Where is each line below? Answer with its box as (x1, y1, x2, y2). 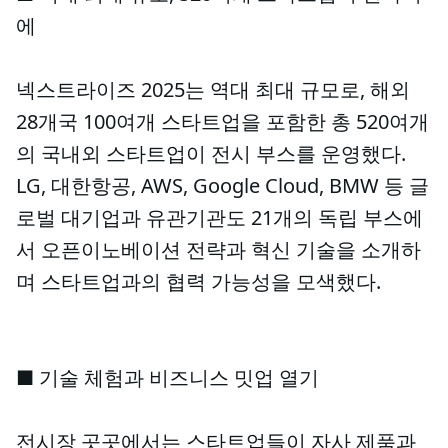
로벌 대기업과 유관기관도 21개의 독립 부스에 (16, 204, 423, 231)
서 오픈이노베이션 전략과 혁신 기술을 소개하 (16, 236, 421, 263)
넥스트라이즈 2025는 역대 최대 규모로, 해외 (16, 76, 410, 103)
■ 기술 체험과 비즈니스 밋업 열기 (16, 364, 319, 391)
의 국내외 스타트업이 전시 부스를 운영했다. (16, 140, 406, 167)
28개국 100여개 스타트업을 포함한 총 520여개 (16, 108, 429, 135)
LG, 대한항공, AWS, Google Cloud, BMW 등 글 (16, 172, 429, 199)
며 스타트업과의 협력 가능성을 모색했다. (16, 268, 381, 295)
